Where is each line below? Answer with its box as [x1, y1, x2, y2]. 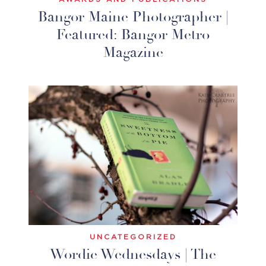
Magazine [103, 43, 163, 62]
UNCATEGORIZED [89, 233, 177, 240]
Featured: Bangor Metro [56, 26, 210, 45]
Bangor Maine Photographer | [37, 8, 229, 27]
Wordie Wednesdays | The [50, 245, 216, 264]
